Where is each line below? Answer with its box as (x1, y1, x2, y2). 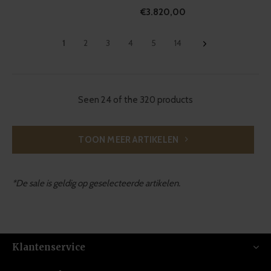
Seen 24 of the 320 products (78, 94, 193, 106)
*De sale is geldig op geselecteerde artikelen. (12, 178, 180, 189)
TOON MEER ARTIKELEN (78, 134, 181, 146)
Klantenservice (12, 241, 85, 253)
